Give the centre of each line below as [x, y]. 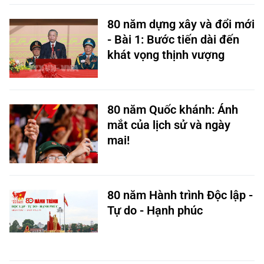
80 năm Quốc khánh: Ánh [173, 110]
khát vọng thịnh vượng [166, 55]
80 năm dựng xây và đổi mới [181, 24]
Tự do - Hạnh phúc [155, 210]
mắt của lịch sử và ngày [169, 125]
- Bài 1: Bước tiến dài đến [173, 39]
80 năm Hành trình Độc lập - [180, 195]
